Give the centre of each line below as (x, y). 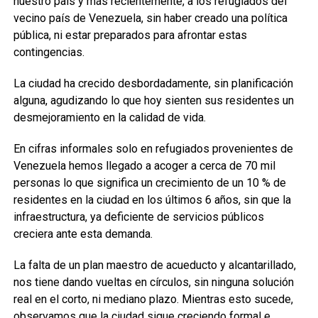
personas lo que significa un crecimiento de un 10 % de (149, 183)
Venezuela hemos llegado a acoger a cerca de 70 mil (144, 166)
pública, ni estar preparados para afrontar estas (130, 35)
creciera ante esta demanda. (83, 234)
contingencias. (49, 52)
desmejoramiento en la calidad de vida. (109, 117)
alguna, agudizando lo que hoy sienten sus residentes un (153, 100)
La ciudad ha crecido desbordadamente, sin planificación (153, 83)
